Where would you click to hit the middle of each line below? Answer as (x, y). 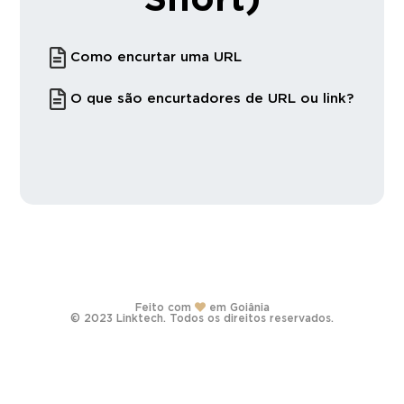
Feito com (165, 308)
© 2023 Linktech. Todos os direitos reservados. (202, 318)
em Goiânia (237, 308)
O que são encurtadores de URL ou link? (211, 99)
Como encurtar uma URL (156, 58)
